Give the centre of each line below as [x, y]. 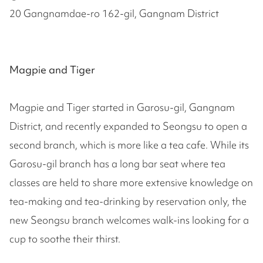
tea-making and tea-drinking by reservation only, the [128, 201]
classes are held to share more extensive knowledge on [131, 182]
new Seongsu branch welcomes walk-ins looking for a [129, 220]
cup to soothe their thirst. [65, 238]
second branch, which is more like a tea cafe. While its [129, 144]
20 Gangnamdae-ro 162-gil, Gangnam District [114, 13]
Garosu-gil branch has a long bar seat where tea [117, 163]
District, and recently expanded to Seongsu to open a [128, 126]
